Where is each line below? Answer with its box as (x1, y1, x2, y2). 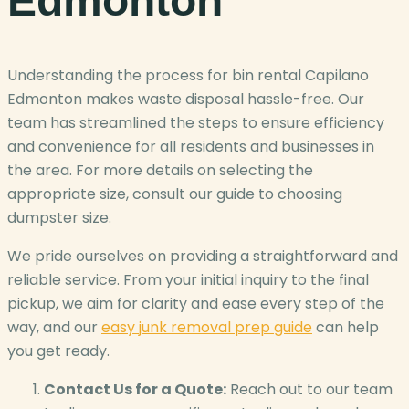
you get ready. (7, 340, 110, 362)
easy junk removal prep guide (101, 316, 312, 338)
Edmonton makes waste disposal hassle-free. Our (7, 88, 364, 110)
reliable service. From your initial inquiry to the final (7, 268, 369, 290)
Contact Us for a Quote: (44, 378, 226, 400)
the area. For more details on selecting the (7, 159, 313, 181)
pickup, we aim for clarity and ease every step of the (7, 292, 384, 314)
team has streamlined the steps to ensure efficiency (7, 111, 384, 133)
